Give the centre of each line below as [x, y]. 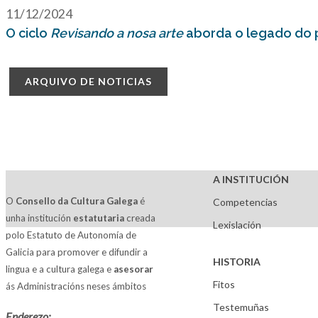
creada [140, 218]
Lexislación [237, 225]
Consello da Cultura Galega [77, 201]
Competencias [246, 202]
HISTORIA [237, 262]
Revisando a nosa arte [117, 33]
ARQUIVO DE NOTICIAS [88, 81]
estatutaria [99, 218]
